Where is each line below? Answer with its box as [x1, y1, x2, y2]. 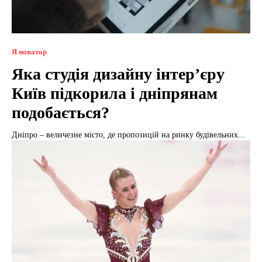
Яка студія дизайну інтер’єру [12, 65, 225, 84]
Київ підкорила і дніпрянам [12, 84, 218, 103]
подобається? [12, 104, 109, 122]
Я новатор [12, 47, 47, 57]
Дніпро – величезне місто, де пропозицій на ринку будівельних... [12, 130, 245, 140]
